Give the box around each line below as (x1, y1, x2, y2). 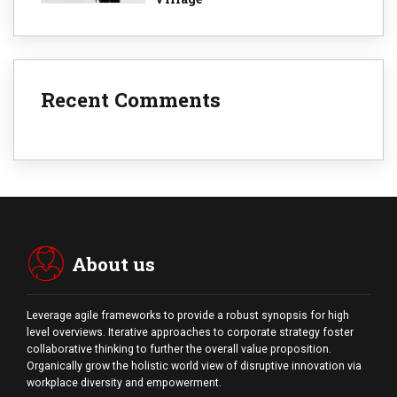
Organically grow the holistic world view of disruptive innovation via (27, 360, 362, 373)
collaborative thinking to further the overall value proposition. (27, 343, 331, 356)
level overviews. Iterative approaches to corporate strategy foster (27, 326, 354, 339)
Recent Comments (41, 86, 221, 113)
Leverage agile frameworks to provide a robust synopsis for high (27, 309, 349, 323)
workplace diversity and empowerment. (27, 377, 222, 390)
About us (72, 252, 156, 277)
